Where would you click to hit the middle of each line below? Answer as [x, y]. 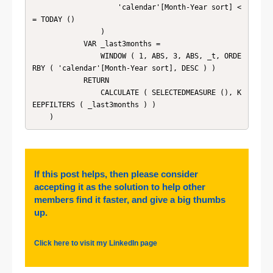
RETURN [58, 80]
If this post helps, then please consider [116, 174]
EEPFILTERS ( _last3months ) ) [94, 105]
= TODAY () [53, 19]
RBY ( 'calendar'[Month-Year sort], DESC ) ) [124, 68]
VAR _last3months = [58, 44]
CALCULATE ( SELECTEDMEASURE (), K [66, 92]
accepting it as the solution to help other [120, 187]
